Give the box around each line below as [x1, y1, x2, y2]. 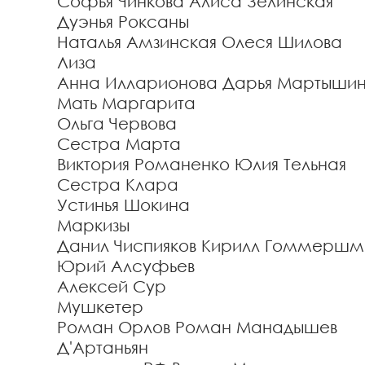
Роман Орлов [57, 317, 170, 336]
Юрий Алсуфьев [57, 256, 195, 275]
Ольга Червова [57, 113, 177, 133]
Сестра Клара [57, 174, 178, 194]
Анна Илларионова [57, 73, 218, 92]
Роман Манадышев [175, 317, 337, 336]
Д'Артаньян [57, 337, 148, 357]
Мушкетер [57, 297, 143, 316]
